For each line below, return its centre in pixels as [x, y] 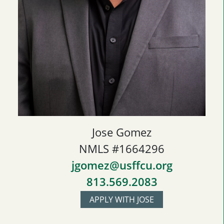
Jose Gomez [122, 132]
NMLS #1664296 [122, 149]
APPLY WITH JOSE [122, 200]
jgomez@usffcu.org [122, 165]
